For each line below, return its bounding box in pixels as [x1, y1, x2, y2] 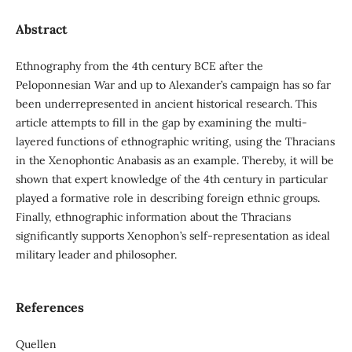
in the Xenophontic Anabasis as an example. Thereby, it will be [15, 153, 334, 168]
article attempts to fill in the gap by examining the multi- [15, 115, 307, 130]
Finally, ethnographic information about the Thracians [15, 210, 291, 225]
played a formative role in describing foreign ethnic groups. [15, 191, 320, 206]
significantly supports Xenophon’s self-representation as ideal [15, 229, 330, 244]
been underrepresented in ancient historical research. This [15, 97, 317, 112]
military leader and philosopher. [15, 247, 177, 262]
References [15, 299, 84, 316]
